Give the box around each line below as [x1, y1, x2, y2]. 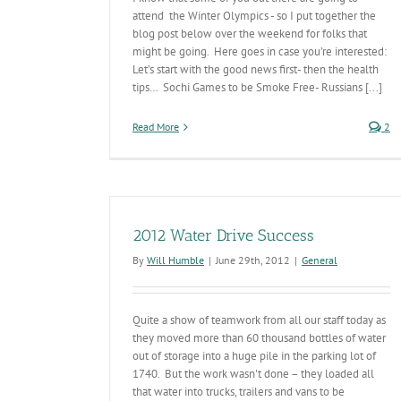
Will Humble [147, 253, 204, 267]
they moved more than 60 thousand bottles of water [132, 330, 386, 346]
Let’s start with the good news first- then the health [132, 62, 379, 77]
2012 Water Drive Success [132, 226, 314, 245]
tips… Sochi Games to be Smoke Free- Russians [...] [132, 80, 382, 95]
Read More [132, 120, 179, 133]
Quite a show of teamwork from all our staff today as [132, 312, 386, 328]
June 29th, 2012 [216, 253, 290, 267]
